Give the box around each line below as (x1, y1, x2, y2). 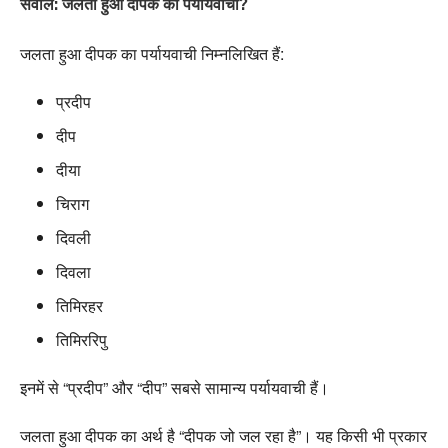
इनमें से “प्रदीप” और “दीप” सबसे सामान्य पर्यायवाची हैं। (20, 376, 329, 400)
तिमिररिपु (56, 328, 107, 352)
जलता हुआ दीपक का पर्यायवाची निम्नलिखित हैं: (20, 42, 284, 66)
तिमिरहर (56, 294, 103, 318)
